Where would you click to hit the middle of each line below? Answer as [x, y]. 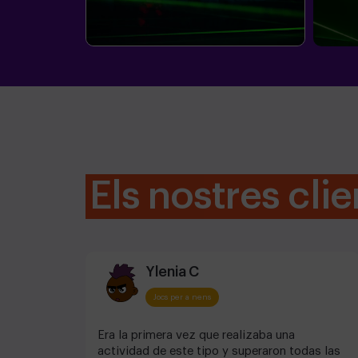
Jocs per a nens [182, 297]
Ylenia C [173, 272]
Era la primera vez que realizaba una [196, 335]
